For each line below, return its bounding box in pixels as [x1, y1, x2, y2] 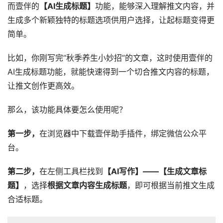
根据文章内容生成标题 [47, 180, 127, 190]
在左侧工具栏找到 [39, 166, 103, 176]
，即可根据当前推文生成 [127, 180, 215, 190]
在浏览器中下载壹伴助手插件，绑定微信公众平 [39, 128, 207, 138]
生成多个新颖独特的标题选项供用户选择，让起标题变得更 [7, 15, 215, 25]
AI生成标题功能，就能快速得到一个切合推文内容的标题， [7, 67, 214, 77]
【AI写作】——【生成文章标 [103, 166, 207, 176]
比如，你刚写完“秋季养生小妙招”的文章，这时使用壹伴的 [7, 53, 213, 63]
